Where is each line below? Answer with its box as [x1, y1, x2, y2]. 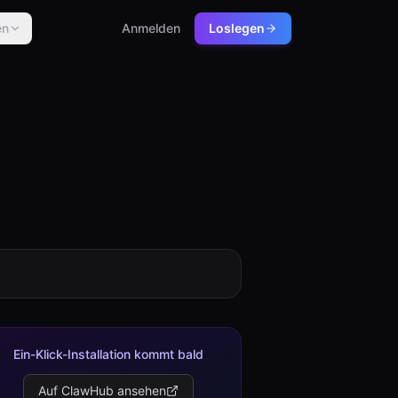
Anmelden [122, 20, 180, 36]
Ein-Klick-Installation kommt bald [13, 346, 203, 362]
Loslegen [209, 20, 265, 36]
